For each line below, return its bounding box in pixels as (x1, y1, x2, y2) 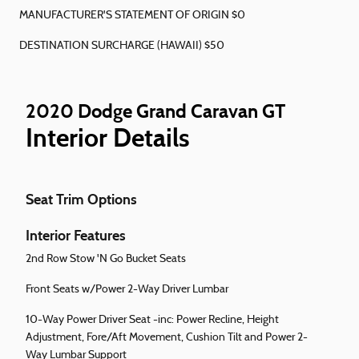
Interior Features (26, 227, 126, 245)
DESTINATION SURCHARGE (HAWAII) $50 (19, 40, 224, 53)
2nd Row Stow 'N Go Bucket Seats (26, 253, 186, 266)
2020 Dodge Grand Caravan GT (26, 99, 285, 123)
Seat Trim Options (26, 191, 137, 209)
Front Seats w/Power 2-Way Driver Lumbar (26, 284, 228, 296)
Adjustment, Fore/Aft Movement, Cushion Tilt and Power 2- (26, 332, 308, 345)
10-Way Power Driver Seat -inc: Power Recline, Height (26, 314, 279, 327)
